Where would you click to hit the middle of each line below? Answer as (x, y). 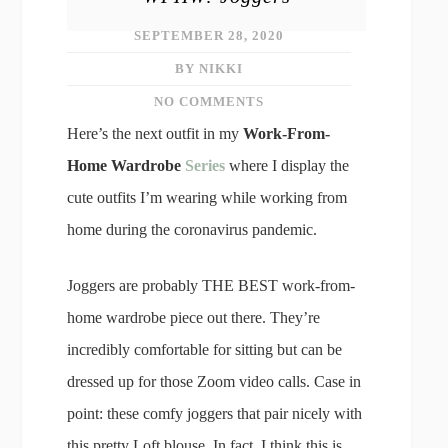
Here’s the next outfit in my (155, 133)
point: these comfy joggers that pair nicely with (215, 413)
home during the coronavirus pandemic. (192, 229)
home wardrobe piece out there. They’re (194, 317)
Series (205, 165)
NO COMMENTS (209, 101)
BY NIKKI (209, 68)
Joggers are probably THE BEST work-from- (211, 285)
